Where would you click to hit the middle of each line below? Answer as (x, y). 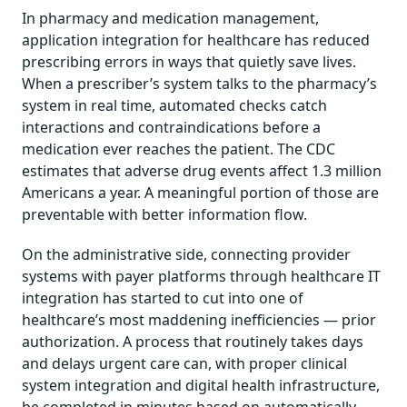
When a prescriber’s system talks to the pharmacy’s (199, 83)
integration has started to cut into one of (163, 298)
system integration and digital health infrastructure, (201, 385)
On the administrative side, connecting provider (186, 254)
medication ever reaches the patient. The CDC (179, 149)
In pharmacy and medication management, (170, 18)
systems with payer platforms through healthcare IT (201, 276)
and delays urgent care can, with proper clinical (184, 363)
